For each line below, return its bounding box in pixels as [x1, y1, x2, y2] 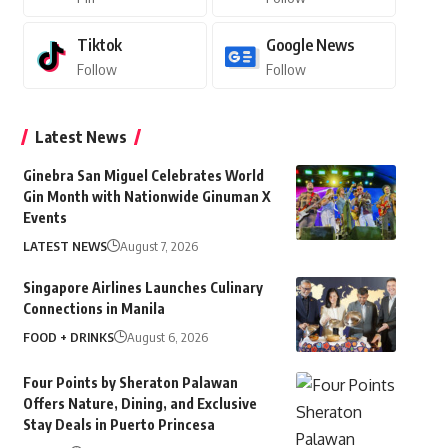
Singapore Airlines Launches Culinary [22, 279, 263, 297]
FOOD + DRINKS [22, 329, 114, 346]
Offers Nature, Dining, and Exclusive [22, 395, 257, 413]
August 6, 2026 [126, 329, 208, 346]
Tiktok [76, 35, 122, 56]
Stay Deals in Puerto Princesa [22, 416, 215, 434]
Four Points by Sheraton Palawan [22, 374, 238, 392]
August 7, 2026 [119, 238, 198, 255]
